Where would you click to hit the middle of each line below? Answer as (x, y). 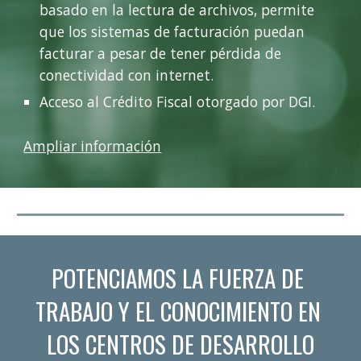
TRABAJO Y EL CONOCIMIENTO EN (178, 311)
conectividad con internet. (127, 75)
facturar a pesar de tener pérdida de (161, 53)
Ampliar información (93, 145)
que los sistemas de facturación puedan (172, 31)
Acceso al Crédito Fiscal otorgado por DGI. (178, 101)
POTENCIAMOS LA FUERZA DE (178, 278)
